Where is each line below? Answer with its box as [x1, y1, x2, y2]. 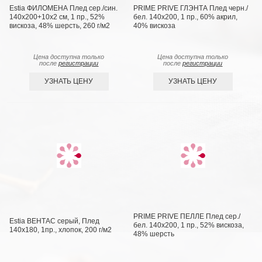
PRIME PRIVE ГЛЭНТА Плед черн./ [133, 4, 249, 12]
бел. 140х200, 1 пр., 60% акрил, [133, 12, 238, 21]
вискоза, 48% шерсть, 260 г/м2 [9, 21, 111, 30]
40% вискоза [133, 21, 176, 30]
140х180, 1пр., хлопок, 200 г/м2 [9, 225, 112, 234]
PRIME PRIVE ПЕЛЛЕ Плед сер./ [133, 212, 241, 221]
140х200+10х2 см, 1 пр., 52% [9, 12, 105, 21]
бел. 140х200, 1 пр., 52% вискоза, [133, 221, 244, 230]
